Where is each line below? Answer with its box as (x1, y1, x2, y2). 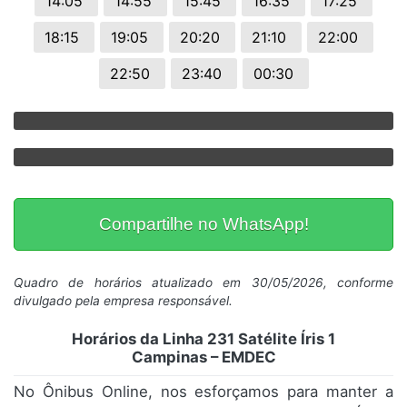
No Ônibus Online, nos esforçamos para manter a (14, 382, 393, 402)
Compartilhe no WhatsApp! (98, 214, 309, 234)
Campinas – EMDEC (131, 348, 276, 367)
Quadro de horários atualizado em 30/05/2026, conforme (14, 275, 393, 291)
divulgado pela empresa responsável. (14, 293, 233, 309)
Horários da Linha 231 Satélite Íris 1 (72, 330, 335, 349)
